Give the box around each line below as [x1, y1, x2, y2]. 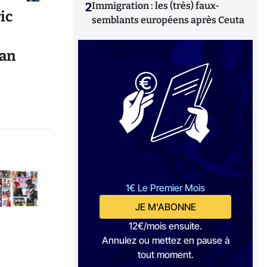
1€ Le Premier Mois [126, 182, 206, 194]
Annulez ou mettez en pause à [101, 234, 229, 246]
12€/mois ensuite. [129, 220, 203, 232]
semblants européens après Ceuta [92, 14, 245, 26]
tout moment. [137, 249, 194, 260]
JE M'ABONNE [135, 201, 196, 213]
